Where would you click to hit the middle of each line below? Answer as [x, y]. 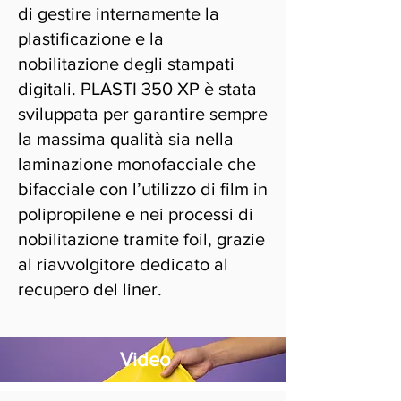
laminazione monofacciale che [137, 164]
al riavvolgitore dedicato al [123, 264]
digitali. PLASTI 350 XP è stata [137, 89]
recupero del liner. [90, 289]
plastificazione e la [91, 38]
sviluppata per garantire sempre [143, 114]
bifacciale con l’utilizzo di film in [143, 189]
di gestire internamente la [119, 13]
